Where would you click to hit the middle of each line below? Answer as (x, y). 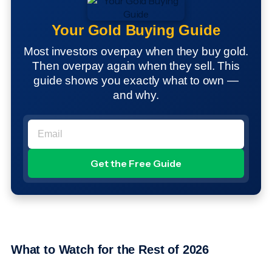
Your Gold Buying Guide (136, 30)
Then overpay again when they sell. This (136, 66)
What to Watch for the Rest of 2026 (112, 250)
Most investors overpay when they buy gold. (136, 52)
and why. (136, 95)
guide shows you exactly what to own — (136, 81)
